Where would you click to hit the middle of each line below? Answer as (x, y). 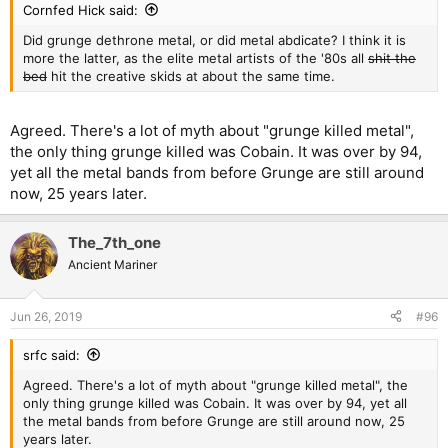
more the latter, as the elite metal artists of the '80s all (195, 57)
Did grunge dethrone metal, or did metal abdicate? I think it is (214, 39)
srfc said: (51, 354)
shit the (392, 57)
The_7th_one (114, 242)
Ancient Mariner (112, 264)
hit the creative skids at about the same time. (191, 75)
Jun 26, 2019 (46, 316)
